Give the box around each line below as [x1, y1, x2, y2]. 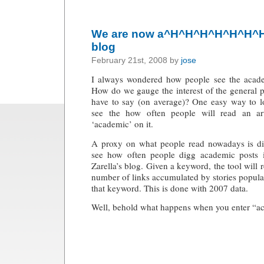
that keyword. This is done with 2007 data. [91, 181, 248, 194]
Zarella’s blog [91, 159, 141, 171]
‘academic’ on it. [91, 118, 153, 130]
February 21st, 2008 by [91, 55, 181, 65]
